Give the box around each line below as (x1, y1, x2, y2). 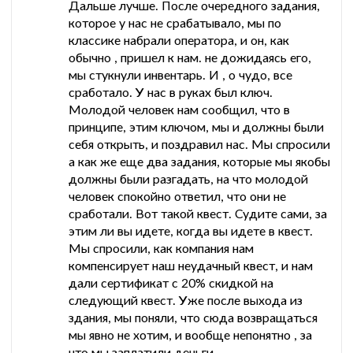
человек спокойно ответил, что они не (69, 188, 286, 204)
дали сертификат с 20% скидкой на (69, 275, 273, 291)
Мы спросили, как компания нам (69, 240, 254, 256)
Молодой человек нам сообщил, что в (69, 102, 290, 117)
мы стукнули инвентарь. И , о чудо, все (69, 67, 292, 83)
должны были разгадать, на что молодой (69, 171, 308, 187)
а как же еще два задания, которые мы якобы (69, 154, 330, 169)
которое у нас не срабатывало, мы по (69, 15, 281, 31)
